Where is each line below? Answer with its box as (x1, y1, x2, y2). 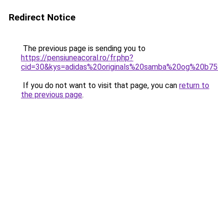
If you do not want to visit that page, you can (21, 81, 179, 90)
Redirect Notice (9, 12, 75, 23)
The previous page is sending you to (21, 44, 145, 53)
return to (179, 81, 209, 90)
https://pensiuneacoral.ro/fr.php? (21, 53, 133, 62)
